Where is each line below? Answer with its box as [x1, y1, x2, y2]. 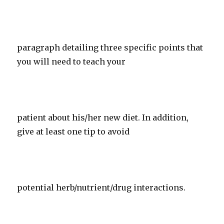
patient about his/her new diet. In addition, [17, 112, 189, 122]
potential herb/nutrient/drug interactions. [17, 182, 186, 192]
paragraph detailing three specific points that [17, 42, 203, 52]
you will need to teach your [17, 56, 126, 66]
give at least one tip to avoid [17, 126, 130, 136]
